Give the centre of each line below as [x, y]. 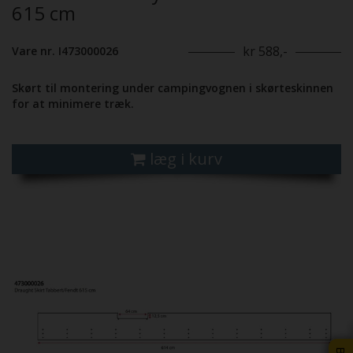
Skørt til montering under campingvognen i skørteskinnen [173, 88]
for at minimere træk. [73, 104]
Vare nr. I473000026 [65, 51]
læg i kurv [186, 159]
